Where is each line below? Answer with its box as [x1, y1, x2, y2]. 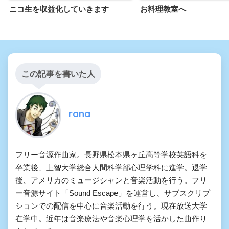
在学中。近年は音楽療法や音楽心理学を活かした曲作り [15, 214, 207, 223]
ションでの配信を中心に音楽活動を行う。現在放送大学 [15, 201, 207, 210]
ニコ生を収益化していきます [9, 4, 109, 13]
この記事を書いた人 [21, 69, 95, 78]
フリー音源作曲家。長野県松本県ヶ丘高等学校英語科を [15, 150, 207, 159]
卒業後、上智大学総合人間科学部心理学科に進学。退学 [15, 163, 207, 172]
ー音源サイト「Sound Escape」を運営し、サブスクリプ [15, 188, 210, 197]
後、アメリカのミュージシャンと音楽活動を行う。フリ [15, 175, 207, 185]
